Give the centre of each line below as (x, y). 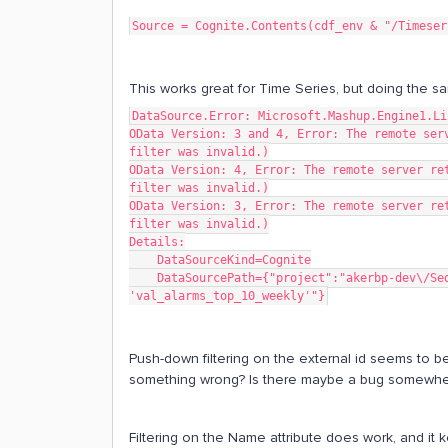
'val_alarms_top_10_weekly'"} (227, 296)
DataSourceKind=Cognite (234, 260)
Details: (157, 242)
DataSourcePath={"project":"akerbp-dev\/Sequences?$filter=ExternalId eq (143, 278)
